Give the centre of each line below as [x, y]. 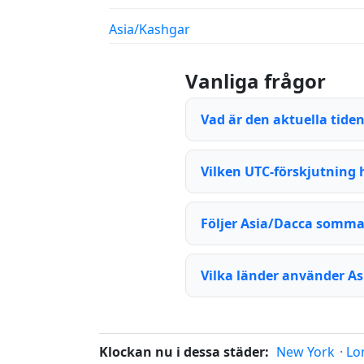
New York [305, 352]
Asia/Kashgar [149, 29]
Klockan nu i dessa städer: [184, 352]
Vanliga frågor [256, 81]
